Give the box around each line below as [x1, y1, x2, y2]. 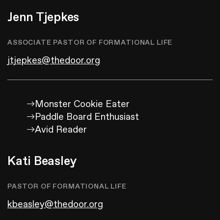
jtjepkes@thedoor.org [7, 55, 100, 67]
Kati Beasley [7, 153, 77, 170]
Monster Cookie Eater [35, 98, 130, 110]
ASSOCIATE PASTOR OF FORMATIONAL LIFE [7, 38, 173, 47]
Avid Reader [35, 124, 87, 136]
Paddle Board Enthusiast [35, 111, 139, 123]
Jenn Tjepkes [7, 9, 79, 26]
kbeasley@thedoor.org [7, 198, 103, 211]
